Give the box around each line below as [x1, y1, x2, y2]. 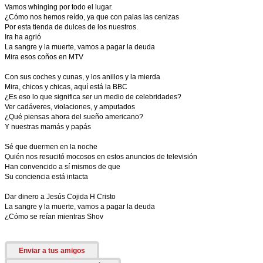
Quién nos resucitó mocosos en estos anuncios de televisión [5, 153, 197, 161]
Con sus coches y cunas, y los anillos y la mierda [5, 73, 160, 81]
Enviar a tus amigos [19, 247, 85, 255]
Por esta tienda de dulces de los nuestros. [5, 23, 138, 31]
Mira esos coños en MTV [5, 53, 83, 61]
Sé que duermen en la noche [5, 143, 97, 151]
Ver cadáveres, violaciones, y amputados [5, 103, 135, 111]
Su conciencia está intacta [5, 173, 88, 181]
